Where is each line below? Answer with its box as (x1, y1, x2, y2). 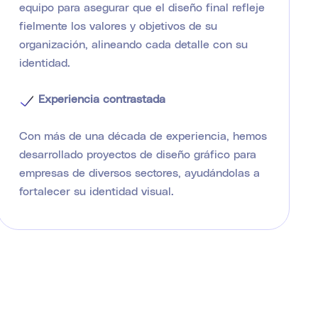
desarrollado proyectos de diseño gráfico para (18, 146, 256, 160)
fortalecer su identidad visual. (18, 183, 174, 197)
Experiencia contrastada (34, 92, 165, 106)
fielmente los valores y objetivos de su (18, 18, 217, 32)
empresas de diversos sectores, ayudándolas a (18, 165, 260, 179)
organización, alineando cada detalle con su (18, 36, 248, 50)
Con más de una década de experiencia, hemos (18, 128, 267, 142)
